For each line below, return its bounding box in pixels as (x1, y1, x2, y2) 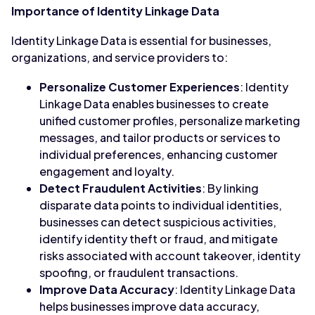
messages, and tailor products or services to (39, 130, 281, 145)
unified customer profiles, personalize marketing (39, 113, 300, 128)
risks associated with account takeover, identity (39, 248, 300, 263)
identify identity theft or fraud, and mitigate (39, 231, 278, 246)
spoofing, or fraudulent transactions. (39, 265, 238, 280)
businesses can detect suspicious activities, (39, 214, 276, 229)
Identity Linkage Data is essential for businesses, (11, 33, 271, 48)
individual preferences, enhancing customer (39, 147, 278, 162)
